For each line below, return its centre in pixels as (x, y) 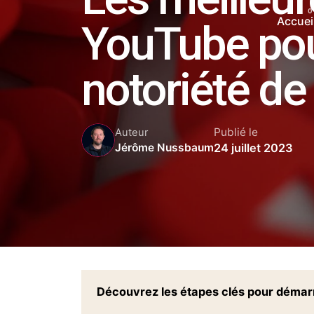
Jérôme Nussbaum (164, 148)
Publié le (236, 132)
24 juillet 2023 (253, 148)
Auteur (131, 133)
